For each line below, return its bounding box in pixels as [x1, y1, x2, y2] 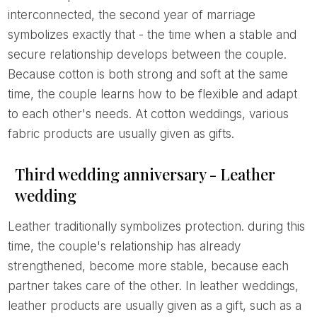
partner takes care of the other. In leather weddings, [7, 278, 299, 293]
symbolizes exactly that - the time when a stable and [7, 27, 296, 42]
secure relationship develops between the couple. [7, 47, 287, 62]
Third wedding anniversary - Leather [14, 163, 275, 185]
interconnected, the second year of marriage [7, 7, 255, 22]
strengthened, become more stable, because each [7, 258, 289, 273]
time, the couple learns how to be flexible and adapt [7, 86, 297, 101]
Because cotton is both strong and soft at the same [7, 67, 288, 81]
